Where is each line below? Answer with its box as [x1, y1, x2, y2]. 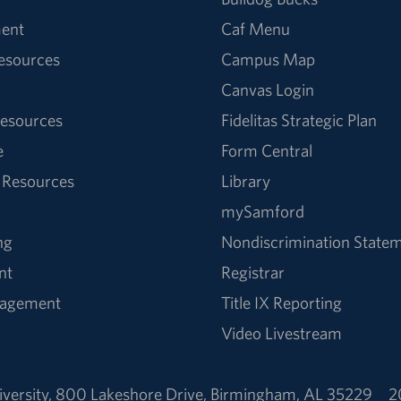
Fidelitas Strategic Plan [221, 108, 378, 131]
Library [221, 169, 271, 192]
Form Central [221, 139, 313, 161]
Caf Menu [221, 17, 291, 39]
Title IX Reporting [221, 291, 343, 313]
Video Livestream [221, 321, 343, 344]
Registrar [221, 260, 286, 283]
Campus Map [221, 47, 316, 70]
